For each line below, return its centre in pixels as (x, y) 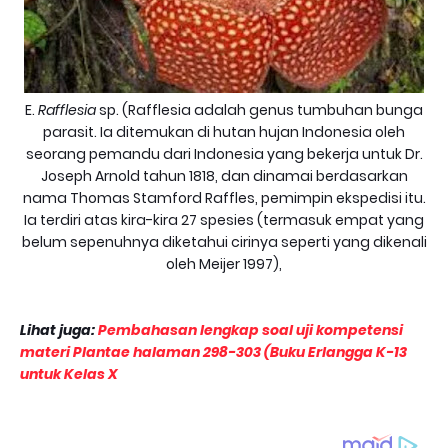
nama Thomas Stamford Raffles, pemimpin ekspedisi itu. (224, 197)
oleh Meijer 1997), (224, 263)
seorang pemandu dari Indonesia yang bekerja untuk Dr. (224, 153)
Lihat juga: (59, 329)
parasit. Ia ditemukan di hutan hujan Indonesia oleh (224, 131)
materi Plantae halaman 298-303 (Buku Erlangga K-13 (213, 351)
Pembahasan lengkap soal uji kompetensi (250, 329)
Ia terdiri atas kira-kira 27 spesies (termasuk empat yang (224, 219)
